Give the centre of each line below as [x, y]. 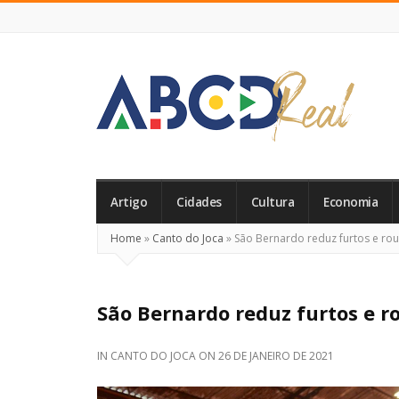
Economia [350, 202]
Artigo [129, 202]
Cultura [272, 202]
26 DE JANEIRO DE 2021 [276, 356]
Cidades [199, 202]
